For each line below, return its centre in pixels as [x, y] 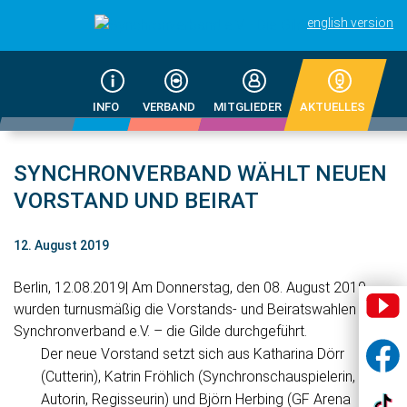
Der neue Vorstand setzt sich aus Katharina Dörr [193, 354]
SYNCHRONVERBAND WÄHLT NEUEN [200, 174]
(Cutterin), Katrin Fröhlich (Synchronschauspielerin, [198, 377]
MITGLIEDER [248, 107]
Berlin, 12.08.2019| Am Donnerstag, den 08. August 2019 [190, 288]
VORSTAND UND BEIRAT [136, 201]
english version [350, 23]
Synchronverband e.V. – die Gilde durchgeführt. [160, 331]
